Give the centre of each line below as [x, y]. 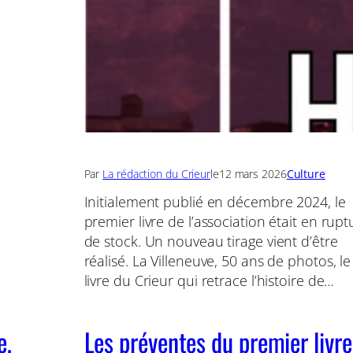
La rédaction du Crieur [157, 174]
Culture [306, 174]
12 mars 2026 [253, 174]
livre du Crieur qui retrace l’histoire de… [209, 281]
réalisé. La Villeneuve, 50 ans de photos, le [217, 261]
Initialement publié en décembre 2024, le [215, 202]
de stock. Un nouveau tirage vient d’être [211, 242]
